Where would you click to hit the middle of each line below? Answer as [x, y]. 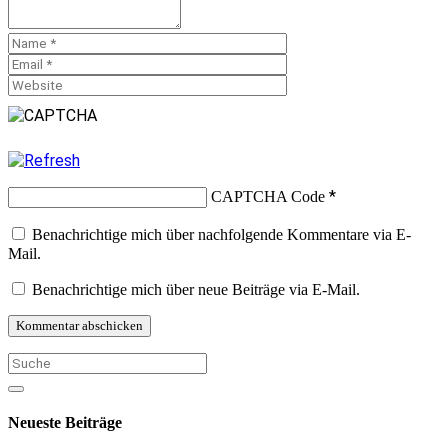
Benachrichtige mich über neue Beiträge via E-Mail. [196, 289]
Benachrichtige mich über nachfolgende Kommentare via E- [221, 234]
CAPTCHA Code [268, 196]
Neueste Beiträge [65, 423]
